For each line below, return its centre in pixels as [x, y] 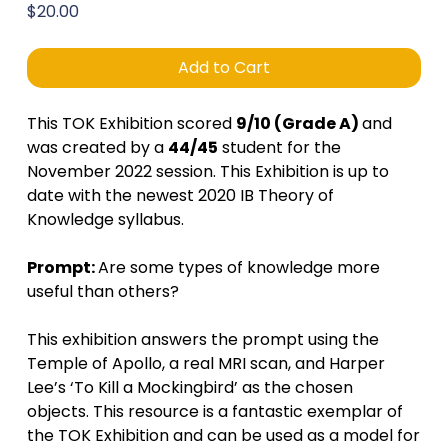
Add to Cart [223, 67]
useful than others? [102, 291]
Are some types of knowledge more [238, 267]
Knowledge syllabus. [105, 219]
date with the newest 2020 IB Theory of [180, 195]
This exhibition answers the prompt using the [202, 339]
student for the [279, 147]
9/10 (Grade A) [298, 123]
